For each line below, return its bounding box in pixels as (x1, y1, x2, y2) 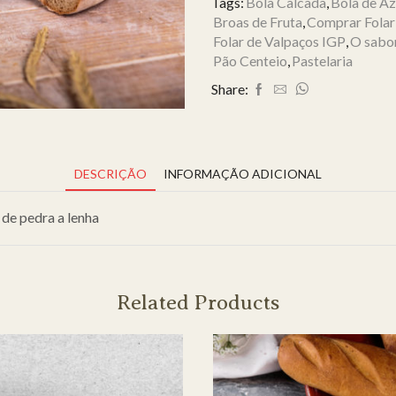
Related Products (117, 291, 279, 315)
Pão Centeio (213, 52, 287, 70)
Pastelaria (292, 52, 353, 70)
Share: (211, 80, 248, 98)
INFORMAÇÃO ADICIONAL (164, 166, 322, 182)
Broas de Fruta (213, 13, 302, 31)
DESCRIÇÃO (74, 166, 147, 182)
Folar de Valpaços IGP (213, 33, 346, 50)
